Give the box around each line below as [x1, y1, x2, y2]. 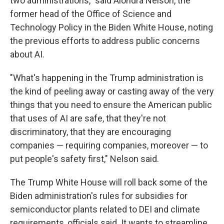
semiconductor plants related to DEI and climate [10, 204, 200, 214]
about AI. [10, 49, 44, 59]
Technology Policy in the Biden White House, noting [10, 22, 213, 32]
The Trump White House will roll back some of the [10, 177, 207, 187]
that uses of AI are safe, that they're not [10, 113, 166, 123]
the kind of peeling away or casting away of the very [10, 86, 214, 96]
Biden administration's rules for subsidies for [10, 190, 187, 201]
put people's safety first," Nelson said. [10, 153, 159, 164]
